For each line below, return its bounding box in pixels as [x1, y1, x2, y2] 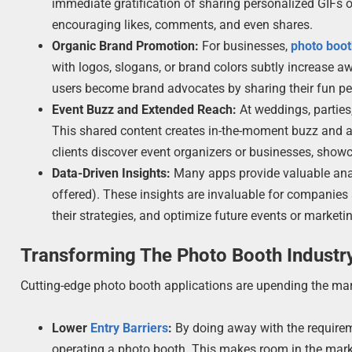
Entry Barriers [90, 320, 169, 335]
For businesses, [199, 38, 291, 53]
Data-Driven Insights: [52, 165, 171, 181]
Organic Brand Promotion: [52, 38, 200, 53]
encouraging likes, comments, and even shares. [52, 16, 313, 32]
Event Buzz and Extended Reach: [52, 101, 237, 117]
